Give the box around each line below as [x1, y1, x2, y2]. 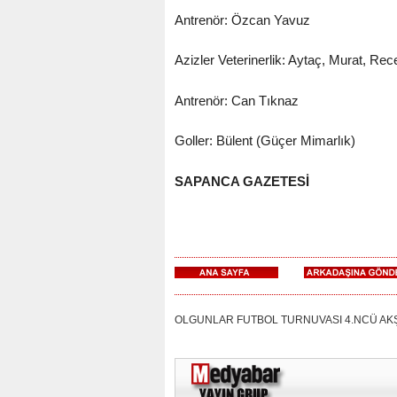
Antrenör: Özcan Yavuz [174, 12, 310, 27]
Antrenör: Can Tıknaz [174, 92, 299, 108]
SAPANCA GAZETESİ [174, 173, 309, 189]
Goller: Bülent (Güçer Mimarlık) [174, 133, 355, 149]
